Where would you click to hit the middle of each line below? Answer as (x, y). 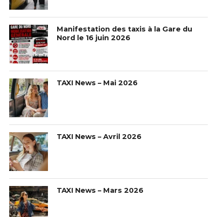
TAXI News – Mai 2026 (97, 83)
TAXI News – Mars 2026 (100, 191)
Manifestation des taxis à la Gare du (125, 29)
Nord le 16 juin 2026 (94, 38)
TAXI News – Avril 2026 (99, 137)
